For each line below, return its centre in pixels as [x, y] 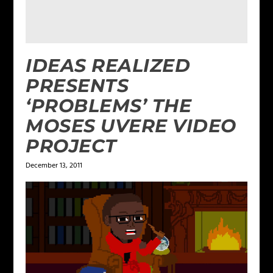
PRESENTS [77, 85]
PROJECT [71, 146]
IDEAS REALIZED [108, 65]
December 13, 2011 [54, 165]
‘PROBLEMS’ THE [109, 105]
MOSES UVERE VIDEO [131, 126]
